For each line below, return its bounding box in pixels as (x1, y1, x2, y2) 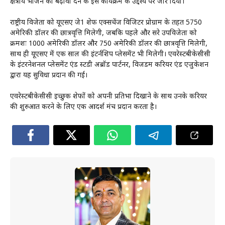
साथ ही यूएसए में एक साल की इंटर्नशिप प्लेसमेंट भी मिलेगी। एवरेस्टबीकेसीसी (10, 49, 210, 59)
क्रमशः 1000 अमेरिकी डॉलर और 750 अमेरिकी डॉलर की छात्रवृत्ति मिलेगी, (10, 39, 207, 49)
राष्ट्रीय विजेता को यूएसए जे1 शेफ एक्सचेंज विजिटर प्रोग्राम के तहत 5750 (10, 18, 202, 28)
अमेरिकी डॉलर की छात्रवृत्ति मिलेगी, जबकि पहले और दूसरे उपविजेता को (10, 28, 197, 38)
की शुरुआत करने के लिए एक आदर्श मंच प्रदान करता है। (10, 102, 157, 112)
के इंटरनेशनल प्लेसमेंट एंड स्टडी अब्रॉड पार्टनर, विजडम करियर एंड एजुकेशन (10, 60, 208, 70)
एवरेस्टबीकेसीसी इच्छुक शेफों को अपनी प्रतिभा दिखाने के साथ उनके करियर (10, 91, 207, 101)
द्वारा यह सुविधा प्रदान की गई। (10, 70, 87, 80)
